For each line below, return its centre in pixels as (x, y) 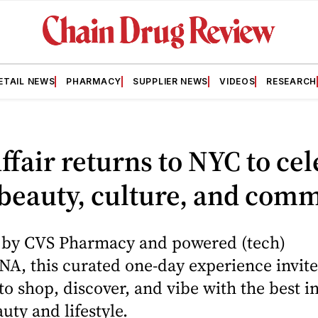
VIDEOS (237, 81)
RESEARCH (291, 81)
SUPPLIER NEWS (171, 81)
